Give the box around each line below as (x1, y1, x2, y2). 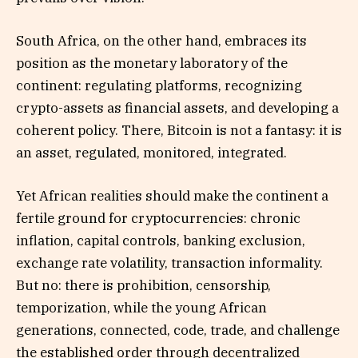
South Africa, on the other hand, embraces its (16, 32, 307, 50)
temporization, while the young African (16, 299, 267, 317)
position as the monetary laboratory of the (16, 54, 288, 73)
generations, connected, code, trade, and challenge (16, 321, 340, 340)
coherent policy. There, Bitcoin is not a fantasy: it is (16, 121, 342, 140)
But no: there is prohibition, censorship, (16, 276, 271, 295)
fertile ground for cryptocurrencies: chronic (16, 209, 300, 228)
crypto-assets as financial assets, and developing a (16, 99, 339, 117)
